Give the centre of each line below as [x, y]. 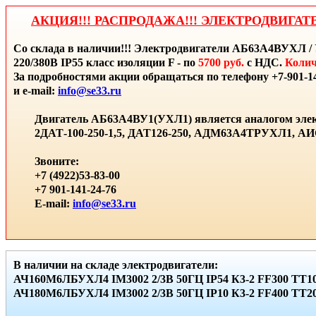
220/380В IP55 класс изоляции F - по [106, 63]
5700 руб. [221, 63]
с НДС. [265, 63]
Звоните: [57, 162]
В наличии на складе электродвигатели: [116, 265]
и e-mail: [36, 91]
